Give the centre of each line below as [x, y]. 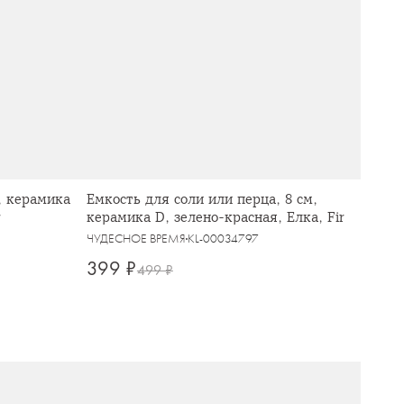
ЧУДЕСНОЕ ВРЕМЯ [136, 239]
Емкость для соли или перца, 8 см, [202, 200]
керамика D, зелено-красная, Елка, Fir [215, 218]
